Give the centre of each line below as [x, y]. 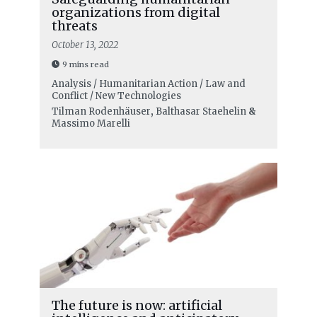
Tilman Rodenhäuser [101, 112]
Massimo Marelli [91, 124]
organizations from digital [136, 13]
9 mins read [85, 65]
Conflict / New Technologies [116, 96]
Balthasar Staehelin [201, 112]
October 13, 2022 [85, 45]
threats [74, 26]
